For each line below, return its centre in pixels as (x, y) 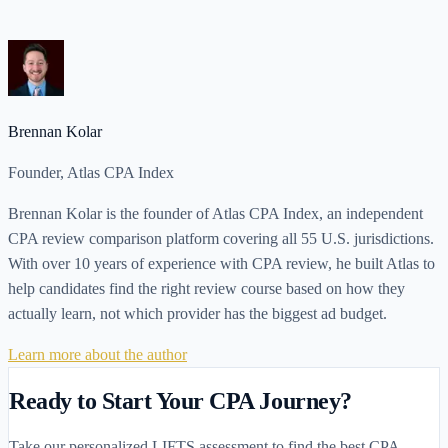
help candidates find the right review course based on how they (206, 289)
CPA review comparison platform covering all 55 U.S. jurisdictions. (221, 239)
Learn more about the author (97, 355)
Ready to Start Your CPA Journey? (180, 401)
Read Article (47, 28)
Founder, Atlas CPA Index (91, 173)
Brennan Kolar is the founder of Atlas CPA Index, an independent (215, 214)
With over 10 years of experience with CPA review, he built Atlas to (221, 264)
